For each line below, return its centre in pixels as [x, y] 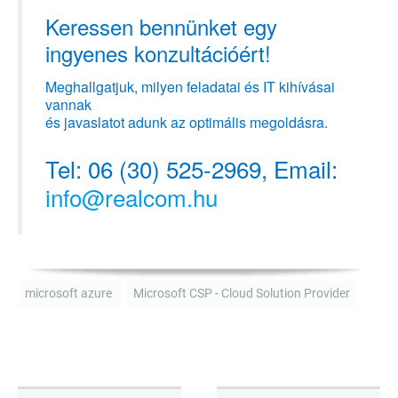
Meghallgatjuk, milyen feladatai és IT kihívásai [190, 87]
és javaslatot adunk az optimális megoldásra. [187, 123]
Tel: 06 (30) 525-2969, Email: [191, 169]
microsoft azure [70, 293]
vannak [68, 105]
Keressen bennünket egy [161, 27]
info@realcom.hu [131, 197]
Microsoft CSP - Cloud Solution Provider [242, 293]
